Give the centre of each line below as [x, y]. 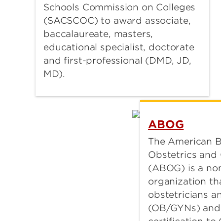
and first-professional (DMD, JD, [117, 61]
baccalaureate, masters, [98, 34]
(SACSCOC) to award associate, [117, 21]
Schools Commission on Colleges [120, 7]
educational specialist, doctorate [119, 47]
